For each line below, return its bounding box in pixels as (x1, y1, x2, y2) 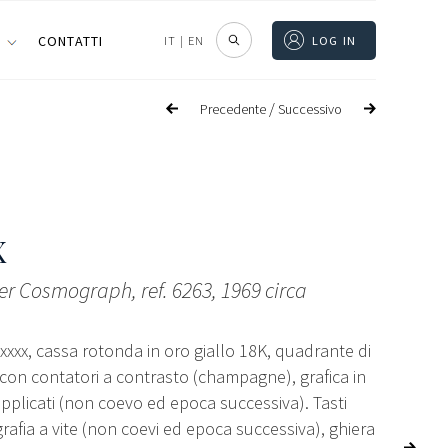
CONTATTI (38, 32, 104, 50)
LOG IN (311, 32, 356, 48)
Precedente (200, 99, 266, 118)
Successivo (278, 99, 342, 118)
